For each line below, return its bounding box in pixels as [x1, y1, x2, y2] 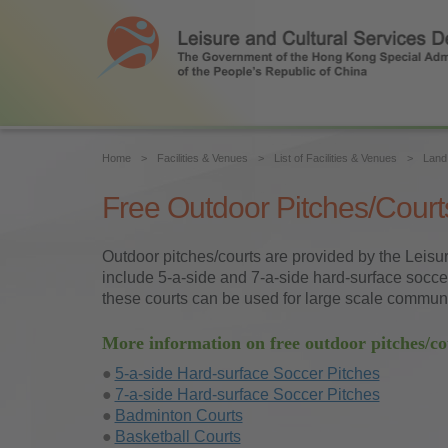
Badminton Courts [114, 406, 243, 424]
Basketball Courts [114, 427, 241, 445]
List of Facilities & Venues [273, 151, 397, 164]
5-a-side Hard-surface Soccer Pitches [114, 364, 380, 382]
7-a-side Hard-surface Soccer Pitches [114, 385, 380, 403]
